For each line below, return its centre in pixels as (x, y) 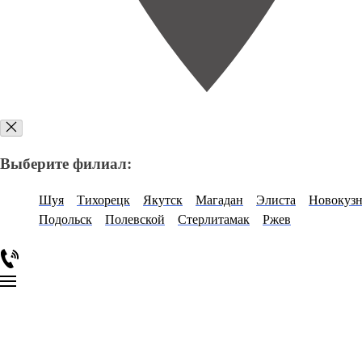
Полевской (135, 219)
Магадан (219, 200)
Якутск (163, 200)
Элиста (276, 200)
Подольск (65, 219)
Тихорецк (103, 200)
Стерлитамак (214, 219)
